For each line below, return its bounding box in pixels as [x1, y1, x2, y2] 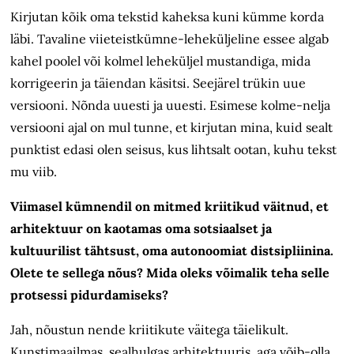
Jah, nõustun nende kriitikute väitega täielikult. [10, 322, 289, 338]
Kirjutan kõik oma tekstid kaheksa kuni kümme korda [10, 9, 325, 25]
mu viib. [10, 164, 58, 180]
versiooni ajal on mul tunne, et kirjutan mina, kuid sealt [10, 119, 333, 136]
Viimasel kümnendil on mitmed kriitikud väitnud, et [10, 198, 330, 215]
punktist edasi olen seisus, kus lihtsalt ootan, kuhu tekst [10, 141, 337, 158]
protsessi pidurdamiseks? [10, 287, 169, 303]
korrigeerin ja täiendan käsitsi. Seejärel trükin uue [10, 75, 307, 92]
